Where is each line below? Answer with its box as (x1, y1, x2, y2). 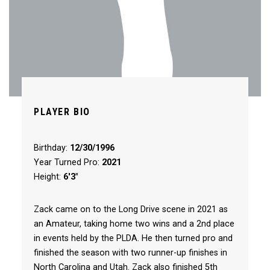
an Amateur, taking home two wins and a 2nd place (33, 219, 234, 229)
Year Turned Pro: (33, 157, 102, 168)
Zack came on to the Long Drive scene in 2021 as (33, 204, 228, 215)
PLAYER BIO (33, 106, 90, 118)
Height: (33, 172, 63, 182)
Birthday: (33, 143, 70, 153)
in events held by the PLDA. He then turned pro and (33, 233, 233, 243)
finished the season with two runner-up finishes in (33, 248, 227, 258)
